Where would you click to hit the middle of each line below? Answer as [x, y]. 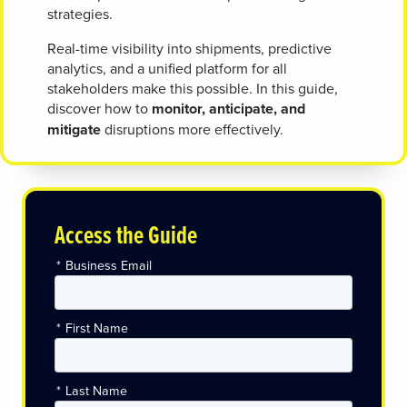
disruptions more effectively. [192, 129]
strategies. [80, 14]
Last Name [96, 391]
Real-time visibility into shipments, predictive [189, 49]
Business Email [109, 265]
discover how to [99, 109]
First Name [97, 328]
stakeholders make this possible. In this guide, [193, 89]
